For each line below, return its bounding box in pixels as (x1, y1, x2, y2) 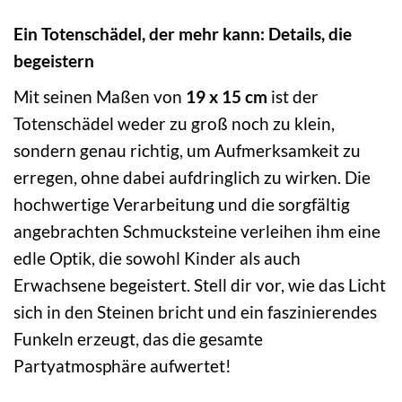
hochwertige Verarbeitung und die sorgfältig (13, 193, 350, 214)
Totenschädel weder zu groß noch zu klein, (13, 112, 335, 134)
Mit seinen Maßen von (13, 85, 186, 107)
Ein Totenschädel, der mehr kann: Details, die (13, 22, 352, 44)
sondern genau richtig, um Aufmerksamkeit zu (13, 139, 361, 161)
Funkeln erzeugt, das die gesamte (13, 328, 263, 349)
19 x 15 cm (186, 85, 267, 107)
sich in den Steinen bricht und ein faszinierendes (13, 301, 377, 322)
